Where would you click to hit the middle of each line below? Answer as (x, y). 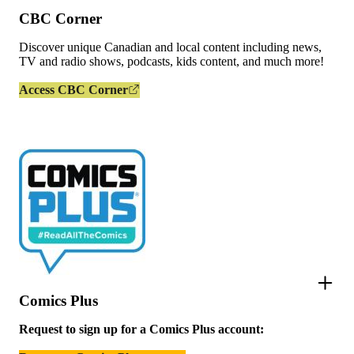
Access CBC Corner (73, 89)
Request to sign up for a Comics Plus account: (141, 330)
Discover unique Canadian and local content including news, (170, 47)
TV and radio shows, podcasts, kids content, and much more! (173, 62)
